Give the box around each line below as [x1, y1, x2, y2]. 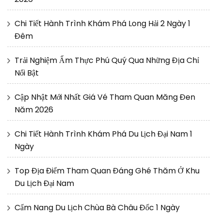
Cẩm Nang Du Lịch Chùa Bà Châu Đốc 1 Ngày [15, 202, 180, 214]
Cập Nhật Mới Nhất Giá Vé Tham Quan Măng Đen [15, 92, 195, 103]
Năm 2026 [15, 104, 53, 116]
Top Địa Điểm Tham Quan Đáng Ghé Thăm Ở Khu [15, 165, 200, 177]
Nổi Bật [15, 67, 39, 79]
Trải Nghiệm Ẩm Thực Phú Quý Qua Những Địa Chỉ [15, 55, 199, 66]
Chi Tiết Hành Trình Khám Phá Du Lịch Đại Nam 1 [15, 128, 192, 140]
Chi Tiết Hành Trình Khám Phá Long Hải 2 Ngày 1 [15, 18, 190, 30]
